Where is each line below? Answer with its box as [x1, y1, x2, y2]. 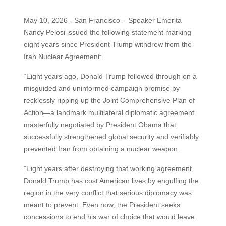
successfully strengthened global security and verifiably [23, 133, 199, 141]
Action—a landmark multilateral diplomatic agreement [23, 108, 194, 117]
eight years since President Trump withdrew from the [23, 40, 192, 49]
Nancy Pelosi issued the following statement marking [23, 28, 191, 37]
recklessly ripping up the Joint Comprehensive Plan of [23, 96, 195, 105]
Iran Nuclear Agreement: [23, 52, 102, 61]
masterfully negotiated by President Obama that [23, 121, 176, 129]
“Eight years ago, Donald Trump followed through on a [23, 72, 197, 81]
